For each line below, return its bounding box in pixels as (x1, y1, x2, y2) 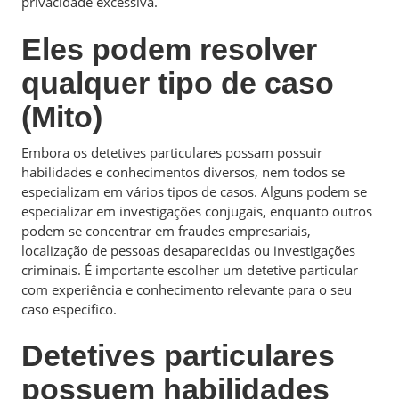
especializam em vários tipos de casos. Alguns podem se (21, 182, 367, 200)
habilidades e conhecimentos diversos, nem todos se (21, 162, 345, 181)
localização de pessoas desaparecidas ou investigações (21, 240, 355, 259)
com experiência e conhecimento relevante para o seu (21, 280, 352, 298)
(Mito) (21, 99, 102, 134)
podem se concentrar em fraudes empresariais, (21, 221, 311, 240)
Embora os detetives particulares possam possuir (21, 142, 322, 161)
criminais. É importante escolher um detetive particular (21, 260, 358, 279)
